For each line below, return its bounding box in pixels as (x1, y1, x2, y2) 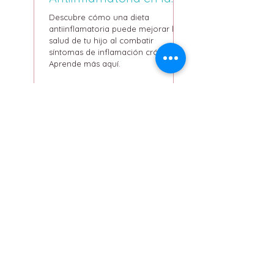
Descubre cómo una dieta (49, 12, 149, 22)
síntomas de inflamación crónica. (49, 47, 176, 57)
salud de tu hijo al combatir (49, 35, 154, 45)
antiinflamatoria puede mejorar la (49, 24, 179, 34)
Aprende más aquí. (49, 59, 120, 68)
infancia (49, 6, 94, 21)
